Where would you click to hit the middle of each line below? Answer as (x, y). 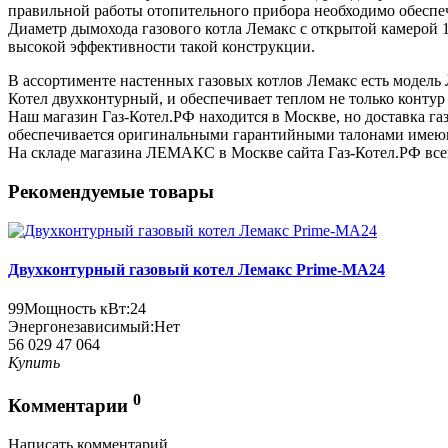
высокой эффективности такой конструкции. (161, 47)
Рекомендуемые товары (111, 192)
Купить (34, 363)
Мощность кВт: (77, 309)
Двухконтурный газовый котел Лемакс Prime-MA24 (196, 270)
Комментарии (70, 406)
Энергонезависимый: (81, 327)
